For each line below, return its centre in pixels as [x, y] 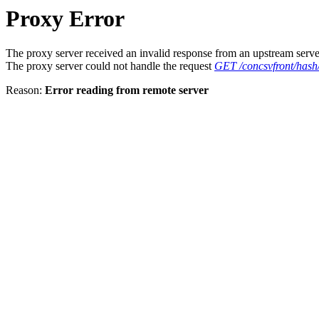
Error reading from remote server [127, 90]
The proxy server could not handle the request [110, 66]
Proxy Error [65, 19]
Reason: [25, 90]
